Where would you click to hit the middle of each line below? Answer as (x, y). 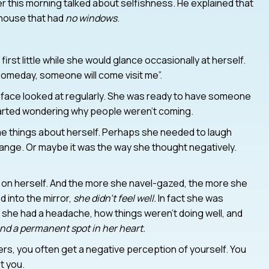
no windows (91, 18)
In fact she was (189, 198)
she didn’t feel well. (114, 198)
